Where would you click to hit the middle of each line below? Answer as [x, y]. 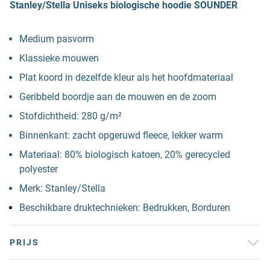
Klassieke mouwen [59, 58]
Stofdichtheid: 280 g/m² [71, 116]
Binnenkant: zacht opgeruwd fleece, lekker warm [121, 135]
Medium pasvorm [57, 39]
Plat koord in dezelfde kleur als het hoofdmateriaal [126, 77]
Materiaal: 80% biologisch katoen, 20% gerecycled [125, 155]
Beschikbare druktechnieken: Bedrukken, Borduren [125, 208]
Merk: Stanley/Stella [62, 188]
